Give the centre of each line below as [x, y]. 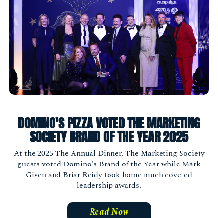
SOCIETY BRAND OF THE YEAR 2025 [109, 137]
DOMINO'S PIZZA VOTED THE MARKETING [109, 123]
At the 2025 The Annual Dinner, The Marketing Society [109, 154]
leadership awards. [109, 186]
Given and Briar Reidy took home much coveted [109, 175]
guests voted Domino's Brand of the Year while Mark [109, 164]
